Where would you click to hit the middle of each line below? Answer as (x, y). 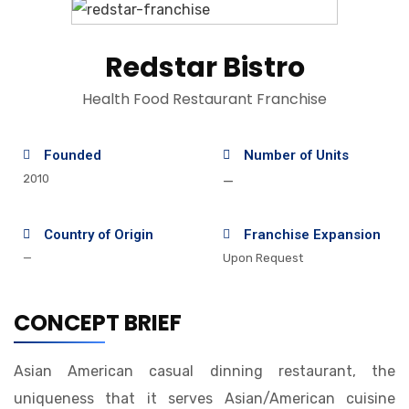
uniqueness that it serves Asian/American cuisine (204, 399)
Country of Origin (98, 235)
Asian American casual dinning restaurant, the (204, 371)
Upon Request (263, 258)
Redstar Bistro (204, 68)
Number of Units (296, 155)
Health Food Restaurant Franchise (204, 99)
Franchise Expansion (312, 235)
